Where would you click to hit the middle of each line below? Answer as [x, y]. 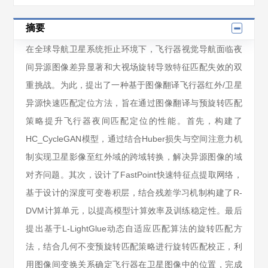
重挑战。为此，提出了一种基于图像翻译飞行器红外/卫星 [134, 85]
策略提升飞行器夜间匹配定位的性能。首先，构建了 [134, 121]
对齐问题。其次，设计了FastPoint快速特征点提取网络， [134, 175]
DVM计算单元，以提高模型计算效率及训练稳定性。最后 [134, 211]
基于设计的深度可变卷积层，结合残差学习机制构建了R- [134, 193]
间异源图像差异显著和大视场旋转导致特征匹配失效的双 [134, 67]
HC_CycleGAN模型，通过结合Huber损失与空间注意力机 [134, 139]
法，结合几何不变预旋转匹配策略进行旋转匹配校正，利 [134, 246]
